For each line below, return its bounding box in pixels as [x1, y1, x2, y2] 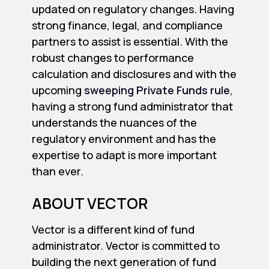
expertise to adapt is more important [31, 147, 217, 162]
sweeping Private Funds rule [83, 82, 230, 97]
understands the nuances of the [31, 115, 197, 130]
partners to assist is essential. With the [31, 34, 228, 49]
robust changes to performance [31, 50, 194, 65]
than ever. [31, 163, 83, 178]
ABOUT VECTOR [31, 192, 148, 214]
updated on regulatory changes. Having [31, 1, 234, 16]
